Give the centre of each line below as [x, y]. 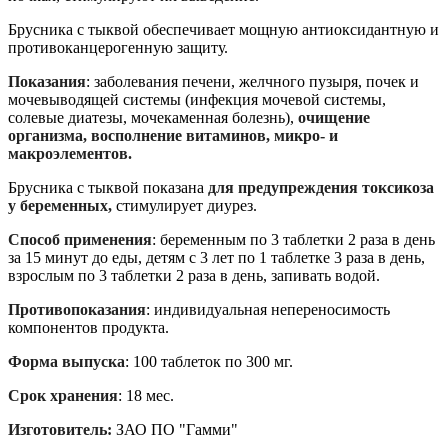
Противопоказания [77, 310]
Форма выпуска [66, 362]
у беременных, [60, 206]
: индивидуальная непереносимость [268, 310]
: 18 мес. [146, 396]
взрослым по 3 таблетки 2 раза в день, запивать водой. [194, 276]
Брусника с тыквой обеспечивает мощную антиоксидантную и [223, 30]
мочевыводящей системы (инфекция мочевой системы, [197, 100]
